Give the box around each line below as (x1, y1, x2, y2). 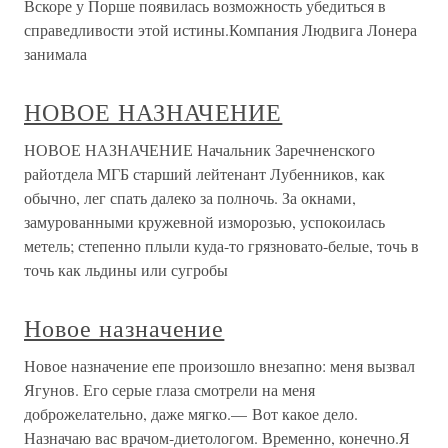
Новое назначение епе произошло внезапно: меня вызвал (24, 355, 415, 377)
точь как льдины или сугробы (24, 259, 228, 281)
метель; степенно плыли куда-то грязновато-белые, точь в (24, 235, 419, 257)
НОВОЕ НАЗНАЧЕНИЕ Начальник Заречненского (24, 139, 375, 161)
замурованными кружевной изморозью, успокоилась (24, 211, 385, 233)
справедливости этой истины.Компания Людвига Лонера (24, 19, 417, 41)
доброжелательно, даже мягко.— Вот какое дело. (24, 403, 358, 425)
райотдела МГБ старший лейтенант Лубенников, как (24, 163, 385, 185)
